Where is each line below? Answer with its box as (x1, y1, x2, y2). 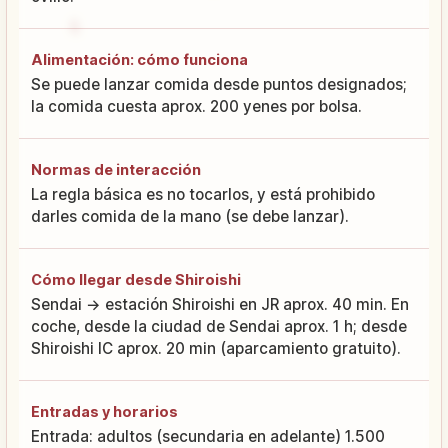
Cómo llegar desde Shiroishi (31, 270, 241, 288)
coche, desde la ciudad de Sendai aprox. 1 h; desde (31, 316, 407, 336)
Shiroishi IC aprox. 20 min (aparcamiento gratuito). (31, 338, 401, 358)
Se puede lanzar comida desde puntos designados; (31, 74, 407, 94)
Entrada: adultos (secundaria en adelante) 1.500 (31, 426, 385, 446)
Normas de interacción (31, 160, 201, 178)
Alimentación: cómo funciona (31, 50, 248, 68)
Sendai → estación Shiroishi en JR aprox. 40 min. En (31, 294, 409, 314)
